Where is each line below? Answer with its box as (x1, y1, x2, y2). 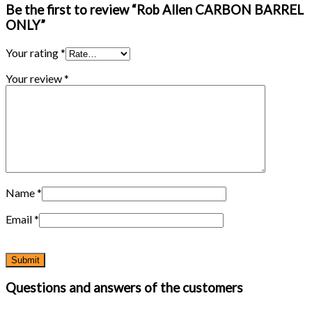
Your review (6, 71, 64, 85)
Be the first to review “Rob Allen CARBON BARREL (6, 2, 304, 18)
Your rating (6, 45, 61, 59)
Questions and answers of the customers (6, 280, 243, 296)
